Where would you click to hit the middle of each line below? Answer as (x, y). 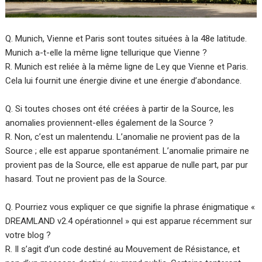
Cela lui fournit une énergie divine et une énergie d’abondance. (124, 81)
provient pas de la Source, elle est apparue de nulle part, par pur (127, 165)
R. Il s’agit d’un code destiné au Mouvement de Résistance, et (123, 249)
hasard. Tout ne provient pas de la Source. (86, 179)
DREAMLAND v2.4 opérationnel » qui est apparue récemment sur (129, 221)
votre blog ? (28, 235)
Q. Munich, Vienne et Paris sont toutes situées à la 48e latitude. (126, 39)
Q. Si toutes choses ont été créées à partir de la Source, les (120, 109)
